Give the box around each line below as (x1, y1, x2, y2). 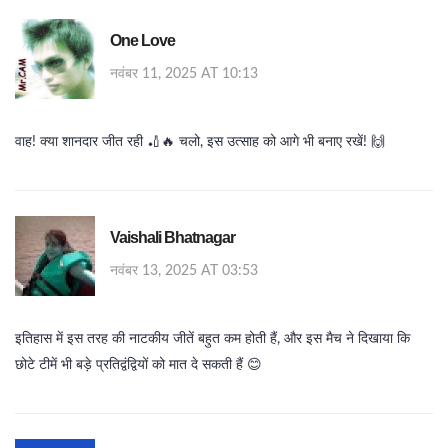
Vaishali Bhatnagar (110, 229, 235, 247)
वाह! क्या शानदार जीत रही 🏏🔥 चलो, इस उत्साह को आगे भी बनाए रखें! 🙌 (15, 135, 385, 150)
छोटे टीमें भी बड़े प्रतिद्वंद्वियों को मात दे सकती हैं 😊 (15, 358, 262, 373)
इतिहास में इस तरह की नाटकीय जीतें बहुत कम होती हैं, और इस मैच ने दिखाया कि (15, 332, 410, 347)
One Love (110, 32, 175, 50)
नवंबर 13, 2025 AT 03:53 (110, 264, 258, 279)
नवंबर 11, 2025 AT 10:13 (110, 67, 258, 82)
